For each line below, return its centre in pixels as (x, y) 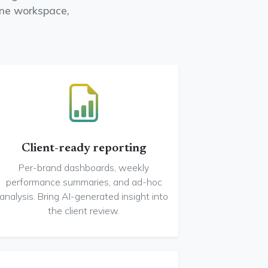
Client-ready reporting (84, 148)
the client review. (84, 211)
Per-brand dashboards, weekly (84, 167)
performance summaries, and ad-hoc (84, 182)
